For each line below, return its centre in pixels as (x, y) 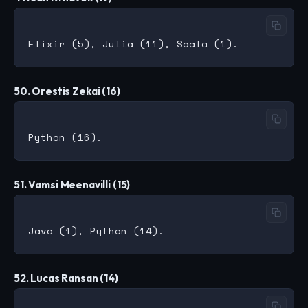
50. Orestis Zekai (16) (67, 91)
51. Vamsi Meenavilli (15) (72, 185)
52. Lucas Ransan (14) (66, 278)
